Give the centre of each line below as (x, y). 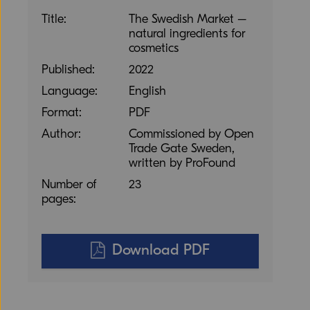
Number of (69, 184)
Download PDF (161, 250)
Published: (68, 70)
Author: (61, 134)
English (147, 91)
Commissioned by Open (191, 134)
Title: (54, 19)
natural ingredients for (187, 34)
